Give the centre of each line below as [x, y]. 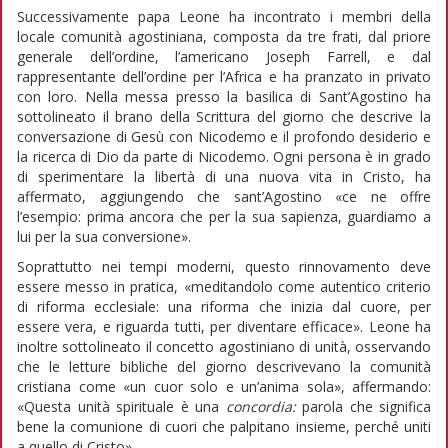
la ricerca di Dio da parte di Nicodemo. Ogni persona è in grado [224, 156]
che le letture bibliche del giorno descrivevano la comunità [224, 366]
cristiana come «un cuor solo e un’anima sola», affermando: [224, 386]
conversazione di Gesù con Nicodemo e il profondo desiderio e [224, 136]
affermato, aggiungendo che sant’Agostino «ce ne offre [224, 196]
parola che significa [363, 406]
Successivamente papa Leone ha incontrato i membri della [224, 16]
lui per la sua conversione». [104, 236]
